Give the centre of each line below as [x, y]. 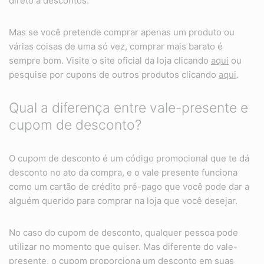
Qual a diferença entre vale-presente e [128, 108]
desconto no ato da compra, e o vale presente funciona [123, 173]
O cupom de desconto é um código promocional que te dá [129, 159]
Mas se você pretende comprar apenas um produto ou [122, 32]
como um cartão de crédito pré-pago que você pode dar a [129, 187]
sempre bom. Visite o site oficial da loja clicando [110, 61]
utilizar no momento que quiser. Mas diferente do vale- [123, 247]
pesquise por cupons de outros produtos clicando [114, 75]
